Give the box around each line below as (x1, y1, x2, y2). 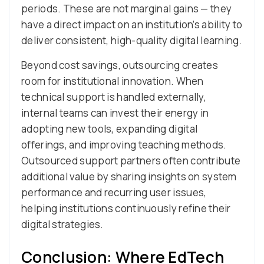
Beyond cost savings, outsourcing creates (21, 58, 218, 72)
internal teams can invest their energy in (21, 105, 209, 120)
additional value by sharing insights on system (21, 169, 237, 183)
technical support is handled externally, (21, 90, 206, 104)
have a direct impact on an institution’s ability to (21, 17, 243, 31)
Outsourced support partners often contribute (21, 153, 241, 167)
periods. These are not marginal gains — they (21, 1, 232, 15)
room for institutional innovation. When (21, 74, 204, 88)
